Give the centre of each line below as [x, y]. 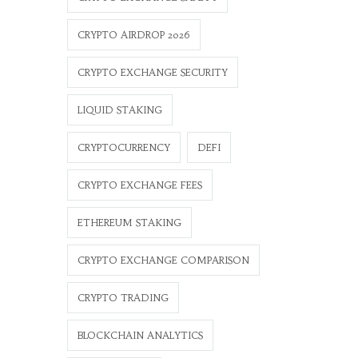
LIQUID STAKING [119, 110]
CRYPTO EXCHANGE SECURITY [152, 72]
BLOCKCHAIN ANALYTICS [140, 335]
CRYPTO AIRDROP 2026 [133, 35]
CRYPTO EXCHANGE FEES [139, 185]
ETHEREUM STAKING [129, 223]
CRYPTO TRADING [123, 298]
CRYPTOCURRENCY [123, 147]
